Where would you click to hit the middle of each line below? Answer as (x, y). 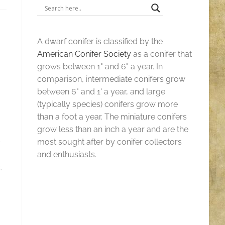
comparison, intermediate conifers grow (111, 79)
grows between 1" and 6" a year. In (100, 67)
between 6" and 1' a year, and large (101, 92)
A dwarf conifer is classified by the (100, 41)
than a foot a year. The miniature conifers (112, 117)
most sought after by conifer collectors (110, 142)
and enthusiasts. (67, 154)
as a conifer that (162, 54)
